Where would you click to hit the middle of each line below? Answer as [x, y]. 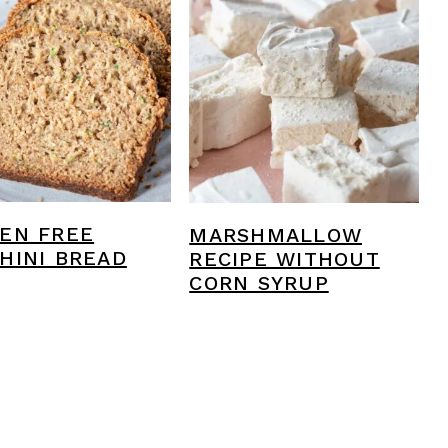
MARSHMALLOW [275, 234]
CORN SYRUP [259, 282]
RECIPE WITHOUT [284, 258]
